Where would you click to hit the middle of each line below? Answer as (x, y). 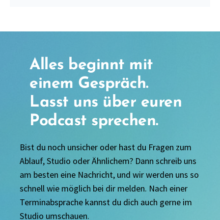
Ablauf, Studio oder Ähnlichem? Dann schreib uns (108, 161)
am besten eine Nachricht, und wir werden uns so (109, 175)
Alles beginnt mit (91, 66)
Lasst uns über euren (106, 103)
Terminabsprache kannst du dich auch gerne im (106, 202)
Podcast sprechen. (94, 122)
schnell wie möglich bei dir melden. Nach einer (104, 189)
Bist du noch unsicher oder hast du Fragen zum (106, 147)
